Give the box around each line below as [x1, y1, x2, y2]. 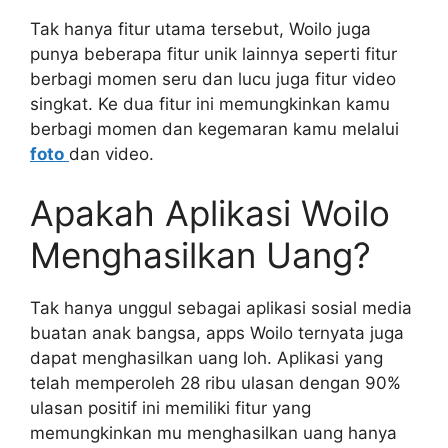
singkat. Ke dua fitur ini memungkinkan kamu [30, 93, 390, 114]
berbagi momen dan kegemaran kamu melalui [30, 118, 399, 139]
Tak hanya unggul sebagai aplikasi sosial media [30, 298, 412, 318]
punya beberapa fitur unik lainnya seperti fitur [30, 43, 397, 64]
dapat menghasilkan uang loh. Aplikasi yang [30, 348, 383, 368]
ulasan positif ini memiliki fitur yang [30, 398, 311, 418]
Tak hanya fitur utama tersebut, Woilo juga [30, 18, 371, 39]
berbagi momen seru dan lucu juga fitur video [30, 68, 396, 89]
